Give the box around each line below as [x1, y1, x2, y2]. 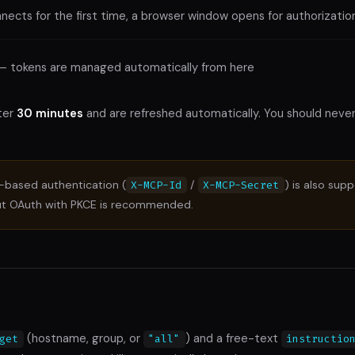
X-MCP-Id [131, 177, 182, 192]
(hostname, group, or [23, 330, 143, 347]
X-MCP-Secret [203, 177, 280, 192]
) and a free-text [185, 330, 281, 347]
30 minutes [17, 105, 83, 121]
